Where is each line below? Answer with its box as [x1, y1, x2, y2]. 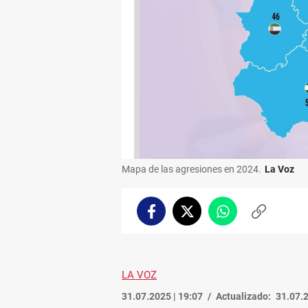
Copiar [257, 211, 289, 223]
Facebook [150, 211, 194, 223]
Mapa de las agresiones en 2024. [122, 163, 261, 175]
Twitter [186, 211, 221, 223]
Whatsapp [221, 211, 269, 223]
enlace [257, 225, 288, 236]
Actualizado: [216, 290, 271, 302]
